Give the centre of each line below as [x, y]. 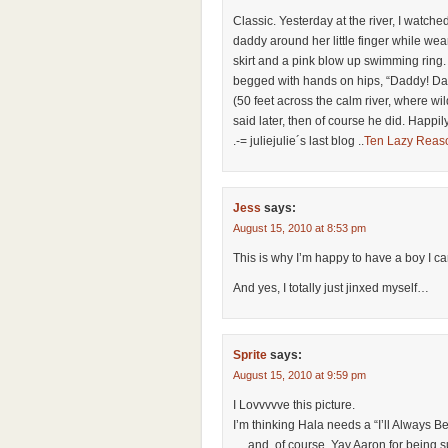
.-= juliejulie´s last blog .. [298, 141]
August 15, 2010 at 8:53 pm [299, 228]
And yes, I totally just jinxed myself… [331, 288]
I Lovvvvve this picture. [294, 405]
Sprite [250, 355]
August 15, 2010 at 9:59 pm [299, 375]
